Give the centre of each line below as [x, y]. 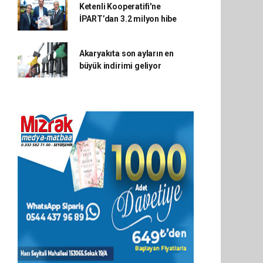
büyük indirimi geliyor [120, 66]
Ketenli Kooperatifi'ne [120, 6]
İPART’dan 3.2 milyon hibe [128, 19]
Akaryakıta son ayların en [127, 53]
